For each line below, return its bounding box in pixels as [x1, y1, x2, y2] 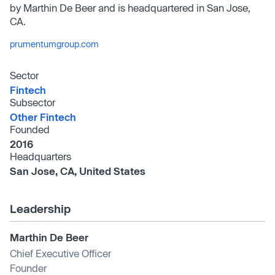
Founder [10, 261, 47, 274]
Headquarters [10, 150, 71, 162]
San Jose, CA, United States [10, 165, 145, 177]
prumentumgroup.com [10, 38, 99, 49]
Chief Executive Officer [10, 247, 111, 259]
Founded [10, 123, 50, 135]
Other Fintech [10, 110, 76, 123]
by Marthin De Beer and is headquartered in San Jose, [10, 1, 250, 14]
